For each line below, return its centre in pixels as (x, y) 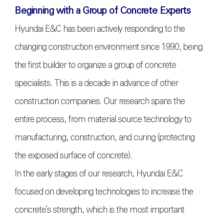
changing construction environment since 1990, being (109, 47)
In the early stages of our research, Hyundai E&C (99, 174)
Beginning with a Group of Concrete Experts (103, 11)
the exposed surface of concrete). (73, 156)
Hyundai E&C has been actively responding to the (100, 29)
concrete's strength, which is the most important (99, 210)
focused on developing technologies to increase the (104, 192)
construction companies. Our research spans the (100, 101)
